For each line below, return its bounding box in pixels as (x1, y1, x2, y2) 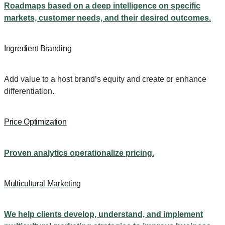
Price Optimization (4, 118, 67, 127)
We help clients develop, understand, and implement (4, 210, 203, 219)
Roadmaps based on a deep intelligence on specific (4, 1, 200, 10)
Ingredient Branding (4, 44, 72, 53)
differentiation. (4, 87, 54, 96)
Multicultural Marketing (4, 179, 81, 188)
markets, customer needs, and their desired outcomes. (4, 13, 211, 22)
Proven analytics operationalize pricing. (4, 148, 154, 157)
